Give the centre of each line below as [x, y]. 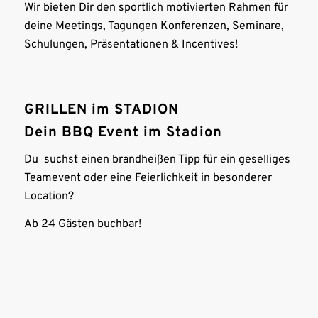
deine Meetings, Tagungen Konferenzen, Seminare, [154, 27]
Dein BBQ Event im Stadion [123, 132]
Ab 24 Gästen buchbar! [82, 225]
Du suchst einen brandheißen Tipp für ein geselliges [157, 159]
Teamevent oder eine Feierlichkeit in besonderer [148, 178]
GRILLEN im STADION [101, 110]
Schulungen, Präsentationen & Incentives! [131, 45]
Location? [49, 196]
